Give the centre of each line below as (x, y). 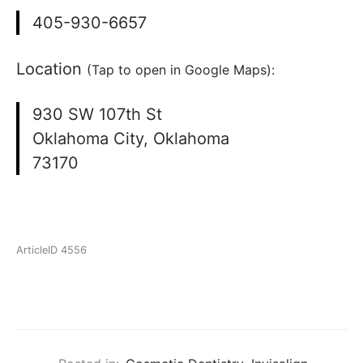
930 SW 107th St (97, 115)
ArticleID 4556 (51, 250)
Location (51, 68)
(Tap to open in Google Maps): (181, 69)
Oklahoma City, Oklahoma (131, 139)
